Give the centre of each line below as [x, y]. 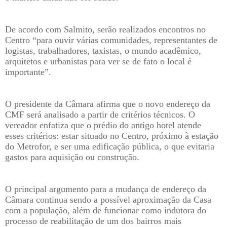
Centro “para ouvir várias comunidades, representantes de [111, 40]
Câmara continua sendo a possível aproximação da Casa [108, 200]
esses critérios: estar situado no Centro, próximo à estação [112, 136]
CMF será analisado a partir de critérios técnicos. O [100, 115]
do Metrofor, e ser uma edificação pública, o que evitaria [110, 147]
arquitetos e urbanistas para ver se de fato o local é [98, 62]
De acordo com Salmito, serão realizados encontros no [105, 30]
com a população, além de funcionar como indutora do [106, 211]
